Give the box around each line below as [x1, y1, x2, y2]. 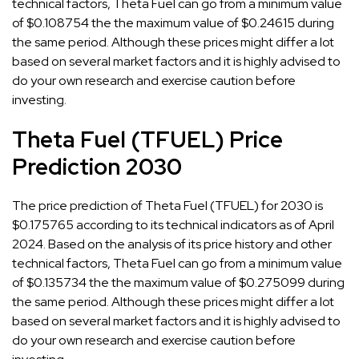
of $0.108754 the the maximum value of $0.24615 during [12, 14, 334, 31]
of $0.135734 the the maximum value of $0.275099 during [12, 273, 345, 291]
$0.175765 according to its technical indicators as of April [12, 216, 334, 233]
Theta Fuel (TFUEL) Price [12, 123, 283, 155]
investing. [12, 91, 67, 108]
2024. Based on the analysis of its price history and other [12, 235, 332, 252]
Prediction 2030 [12, 151, 182, 182]
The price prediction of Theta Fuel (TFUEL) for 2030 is [12, 196, 323, 214]
